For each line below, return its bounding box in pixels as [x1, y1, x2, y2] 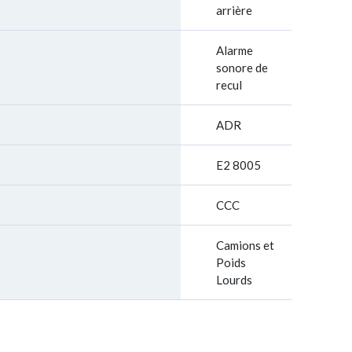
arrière [216, 3, 252, 17]
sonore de [216, 60, 268, 75]
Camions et [216, 238, 274, 252]
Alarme [216, 43, 253, 57]
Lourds [216, 273, 252, 287]
